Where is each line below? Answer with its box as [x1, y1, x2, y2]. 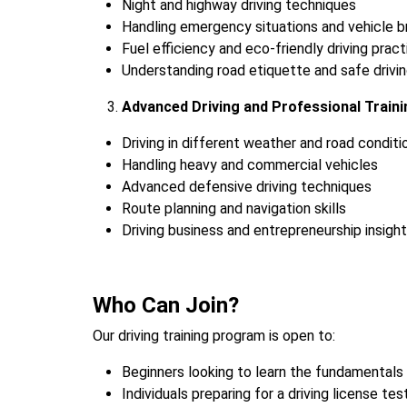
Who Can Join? [93, 293, 239, 318]
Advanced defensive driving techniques [122, 178, 372, 195]
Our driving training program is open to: [93, 327, 335, 344]
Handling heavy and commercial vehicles [122, 156, 378, 174]
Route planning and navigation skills [122, 200, 346, 217]
